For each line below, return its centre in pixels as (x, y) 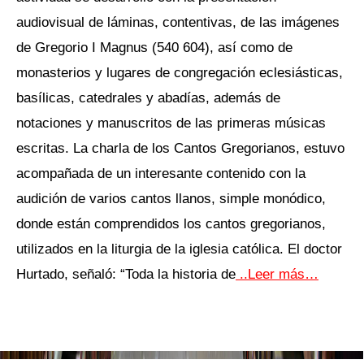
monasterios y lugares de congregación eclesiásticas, (182, 73)
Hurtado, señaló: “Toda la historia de (126, 274)
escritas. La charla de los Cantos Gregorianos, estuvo (180, 148)
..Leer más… (277, 274)
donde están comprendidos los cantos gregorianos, (171, 224)
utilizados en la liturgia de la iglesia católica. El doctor (179, 249)
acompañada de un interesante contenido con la (161, 173)
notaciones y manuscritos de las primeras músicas (171, 123)
